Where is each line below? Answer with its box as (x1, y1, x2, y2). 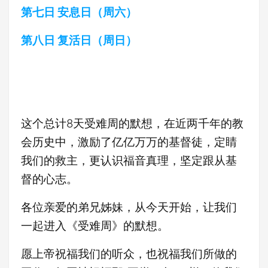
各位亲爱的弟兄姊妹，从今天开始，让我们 (21, 200, 237, 214)
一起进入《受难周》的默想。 (21, 218, 169, 233)
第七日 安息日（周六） (21, 5, 137, 19)
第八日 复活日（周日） (21, 33, 137, 47)
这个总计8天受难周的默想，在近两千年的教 (21, 116, 243, 130)
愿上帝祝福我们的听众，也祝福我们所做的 (21, 246, 237, 261)
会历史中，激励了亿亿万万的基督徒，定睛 (21, 135, 237, 149)
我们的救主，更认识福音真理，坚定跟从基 (21, 153, 237, 167)
